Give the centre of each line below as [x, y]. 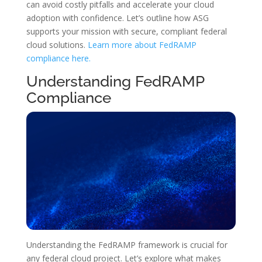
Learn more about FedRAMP [142, 45]
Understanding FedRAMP [115, 81]
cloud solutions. [57, 45]
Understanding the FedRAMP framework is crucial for [127, 244]
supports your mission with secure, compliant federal [126, 31]
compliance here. [58, 58]
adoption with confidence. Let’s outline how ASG [117, 18]
